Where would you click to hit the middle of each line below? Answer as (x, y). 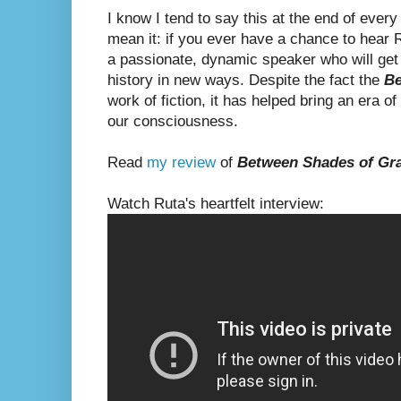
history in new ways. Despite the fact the (246, 80)
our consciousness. (173, 121)
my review (181, 162)
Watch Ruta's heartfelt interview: (216, 203)
